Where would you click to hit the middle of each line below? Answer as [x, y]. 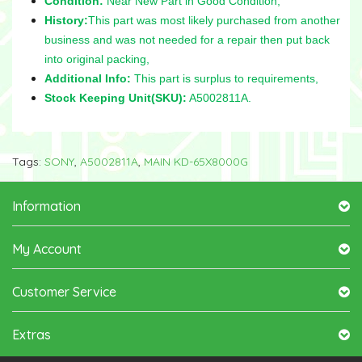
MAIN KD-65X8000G [196, 161]
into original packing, [97, 59]
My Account [47, 248]
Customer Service [64, 291]
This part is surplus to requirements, [225, 78]
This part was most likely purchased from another [214, 20]
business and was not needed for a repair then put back [187, 39]
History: [66, 20]
